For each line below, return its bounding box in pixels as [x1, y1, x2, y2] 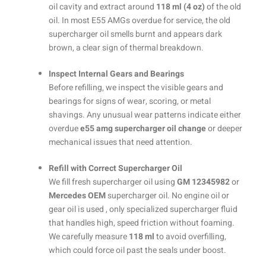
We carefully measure [49, 230, 129, 243]
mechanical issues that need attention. [49, 136, 192, 149]
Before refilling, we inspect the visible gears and [49, 81, 223, 94]
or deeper [206, 122, 242, 135]
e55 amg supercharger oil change [80, 122, 206, 135]
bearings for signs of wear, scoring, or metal [49, 95, 211, 108]
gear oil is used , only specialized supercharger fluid [49, 203, 237, 216]
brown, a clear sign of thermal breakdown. [49, 42, 204, 55]
